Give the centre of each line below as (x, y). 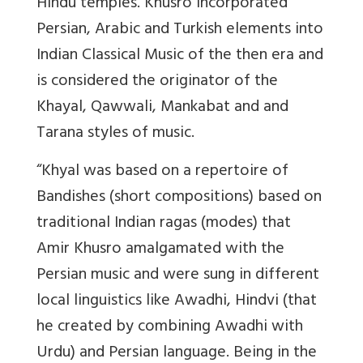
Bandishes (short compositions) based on (179, 198)
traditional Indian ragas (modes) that (164, 224)
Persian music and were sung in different (178, 275)
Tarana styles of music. (115, 134)
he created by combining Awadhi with (170, 327)
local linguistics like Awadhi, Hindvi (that (177, 301)
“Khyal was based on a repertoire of (162, 172)
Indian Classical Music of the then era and (180, 56)
